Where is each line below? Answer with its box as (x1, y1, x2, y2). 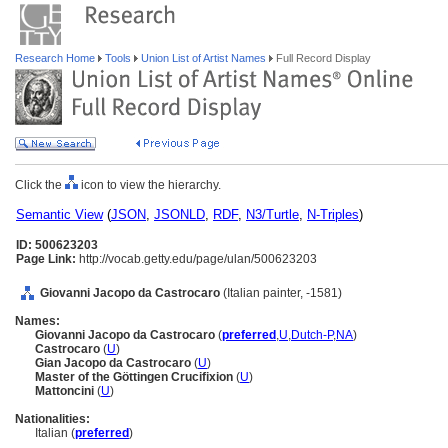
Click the (15, 178, 65, 192)
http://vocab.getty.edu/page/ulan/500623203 (76, 252, 317, 266)
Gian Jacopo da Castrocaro (35, 356, 194, 370)
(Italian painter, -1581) (223, 286, 342, 300)
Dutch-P (291, 328, 333, 342)
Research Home (15, 52, 98, 64)
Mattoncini (35, 384, 97, 398)
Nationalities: (15, 412, 90, 426)
